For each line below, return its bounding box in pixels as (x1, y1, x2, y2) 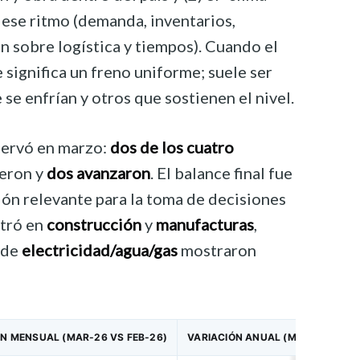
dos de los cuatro (110, 137, 234, 157)
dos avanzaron (47, 163, 150, 183)
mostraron (178, 240, 256, 260)
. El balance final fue (150, 163, 292, 183)
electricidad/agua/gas (22, 240, 178, 260)
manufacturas (156, 215, 254, 235)
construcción (47, 215, 141, 235)
